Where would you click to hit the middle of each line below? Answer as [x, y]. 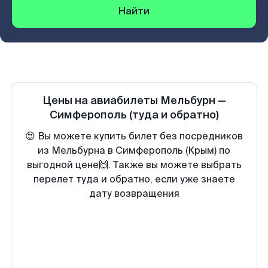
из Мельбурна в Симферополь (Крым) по [134, 150]
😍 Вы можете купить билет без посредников [134, 136]
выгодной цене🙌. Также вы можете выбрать [134, 165]
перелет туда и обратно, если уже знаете [134, 179]
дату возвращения [134, 194]
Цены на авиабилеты [101, 100]
